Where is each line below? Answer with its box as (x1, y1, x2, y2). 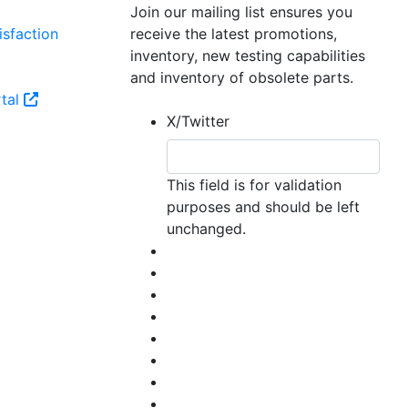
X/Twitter (167, 112, 229, 130)
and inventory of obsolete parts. (130, 68, 353, 87)
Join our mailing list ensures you (130, 3, 352, 21)
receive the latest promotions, (130, 25, 337, 43)
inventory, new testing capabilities (130, 46, 365, 65)
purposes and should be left (167, 198, 360, 216)
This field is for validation (167, 176, 342, 194)
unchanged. (167, 219, 246, 238)
